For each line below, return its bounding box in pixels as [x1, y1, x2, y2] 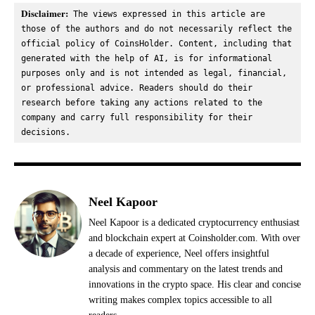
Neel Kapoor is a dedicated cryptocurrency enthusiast [89, 217, 300, 228]
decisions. [21, 127, 70, 137]
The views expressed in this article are [68, 8, 265, 19]
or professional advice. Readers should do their [21, 82, 252, 93]
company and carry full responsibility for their [21, 112, 252, 122]
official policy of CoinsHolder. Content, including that [21, 38, 292, 49]
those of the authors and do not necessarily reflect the [21, 23, 292, 34]
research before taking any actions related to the [21, 97, 262, 108]
